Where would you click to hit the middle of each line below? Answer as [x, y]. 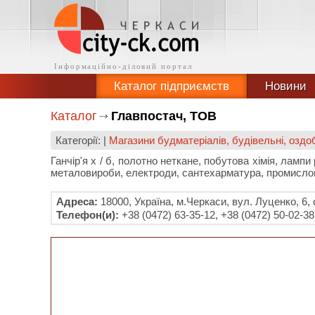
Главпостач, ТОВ [164, 116]
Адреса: [77, 201]
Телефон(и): [88, 215]
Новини [285, 86]
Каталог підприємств [171, 86]
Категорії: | [82, 140]
